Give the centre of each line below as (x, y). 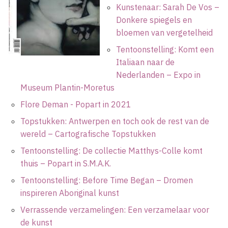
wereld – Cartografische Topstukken (88, 134)
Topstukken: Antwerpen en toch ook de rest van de (115, 121)
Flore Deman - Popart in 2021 (76, 105)
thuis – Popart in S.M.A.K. (66, 164)
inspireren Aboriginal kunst (70, 193)
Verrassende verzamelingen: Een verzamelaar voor (115, 210)
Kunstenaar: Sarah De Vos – (168, 7)
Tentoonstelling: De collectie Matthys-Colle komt (111, 151)
